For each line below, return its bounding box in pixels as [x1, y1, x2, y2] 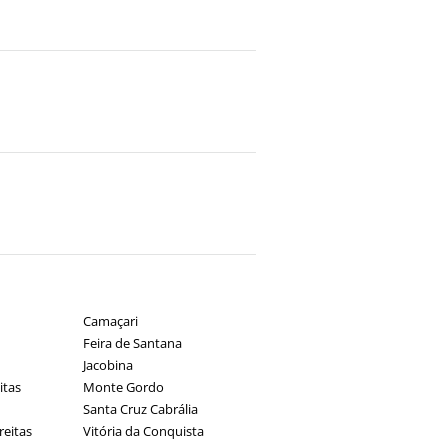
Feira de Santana [82, 334, 182, 352]
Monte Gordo [82, 378, 164, 396]
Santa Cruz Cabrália [82, 400, 198, 418]
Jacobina [82, 356, 133, 374]
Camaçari [82, 312, 138, 330]
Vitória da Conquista [82, 422, 204, 440]
